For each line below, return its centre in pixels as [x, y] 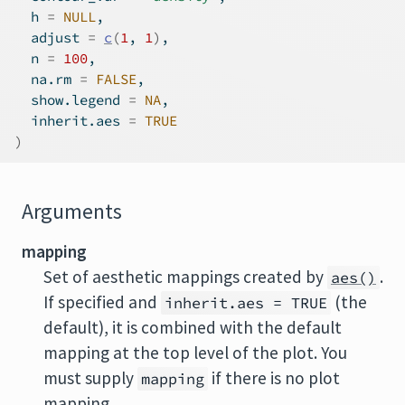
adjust [51, 38]
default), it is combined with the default [193, 327]
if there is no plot [274, 378]
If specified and [102, 302]
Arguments [72, 212]
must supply [90, 378]
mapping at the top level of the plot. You [195, 353]
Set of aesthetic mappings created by [185, 277]
